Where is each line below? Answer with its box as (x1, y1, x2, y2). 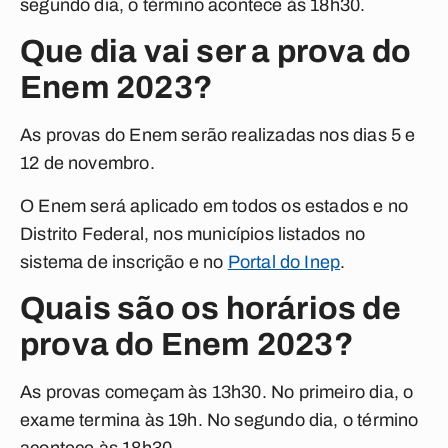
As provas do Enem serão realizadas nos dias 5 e (20, 125, 416, 145)
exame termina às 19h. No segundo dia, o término (20, 410, 419, 430)
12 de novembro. (20, 153, 159, 173)
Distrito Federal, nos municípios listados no (20, 224, 365, 244)
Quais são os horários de (20, 291, 401, 326)
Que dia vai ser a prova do (20, 34, 412, 69)
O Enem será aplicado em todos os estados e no (20, 196, 409, 216)
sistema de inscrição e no (20, 252, 228, 272)
